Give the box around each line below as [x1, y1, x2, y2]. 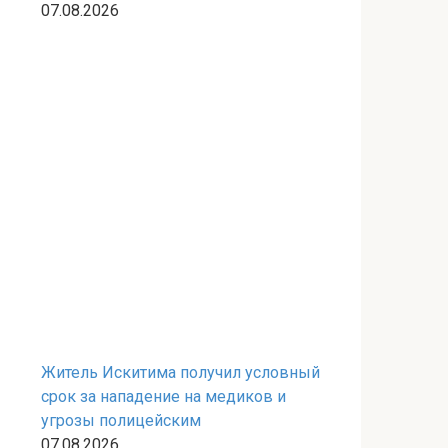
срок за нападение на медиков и [41, 387, 286, 406]
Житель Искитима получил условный [41, 363, 320, 382]
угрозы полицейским [41, 411, 201, 430]
